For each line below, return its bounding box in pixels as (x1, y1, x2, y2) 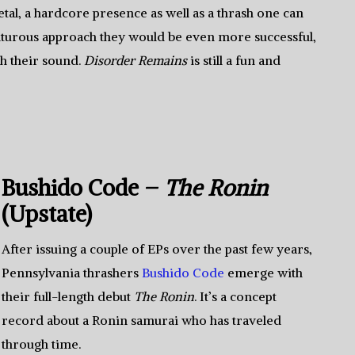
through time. (2, 336, 82, 352)
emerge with (224, 265, 303, 281)
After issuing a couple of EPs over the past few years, (2, 241, 313, 257)
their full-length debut (2, 288, 135, 304)
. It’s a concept (194, 288, 277, 304)
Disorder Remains (84, 52, 187, 68)
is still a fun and (187, 52, 281, 68)
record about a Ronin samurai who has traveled (2, 312, 282, 328)
